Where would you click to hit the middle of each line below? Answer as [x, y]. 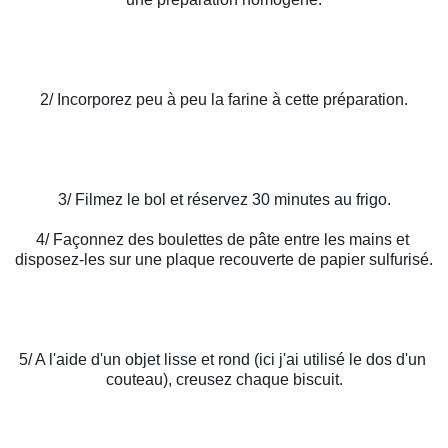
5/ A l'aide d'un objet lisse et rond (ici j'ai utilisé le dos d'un [222, 360]
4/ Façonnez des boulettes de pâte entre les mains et [222, 240]
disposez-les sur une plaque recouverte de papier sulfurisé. [224, 260]
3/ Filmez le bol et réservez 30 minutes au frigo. [224, 200]
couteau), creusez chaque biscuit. [224, 380]
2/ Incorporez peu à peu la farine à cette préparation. [224, 100]
